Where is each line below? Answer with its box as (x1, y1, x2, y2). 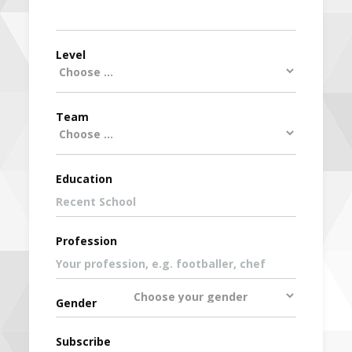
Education (56, 170, 113, 186)
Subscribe (56, 333, 112, 349)
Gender (56, 295, 97, 310)
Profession (56, 233, 118, 248)
